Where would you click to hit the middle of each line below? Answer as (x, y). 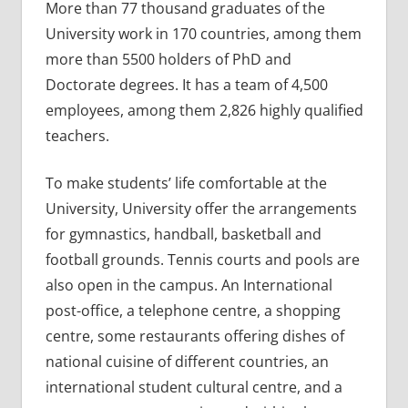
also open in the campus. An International (189, 285)
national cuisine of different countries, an (187, 361)
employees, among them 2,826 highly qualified (204, 110)
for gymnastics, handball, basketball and (183, 234)
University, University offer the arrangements (201, 208)
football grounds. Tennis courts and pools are (202, 259)
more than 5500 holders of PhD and (168, 59)
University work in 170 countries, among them (203, 33)
